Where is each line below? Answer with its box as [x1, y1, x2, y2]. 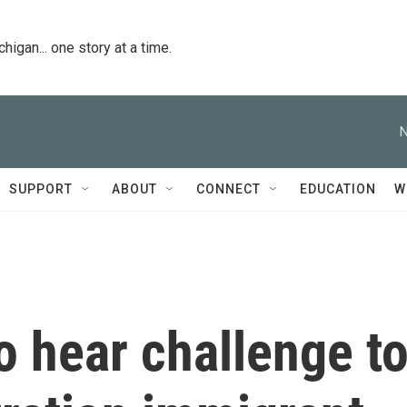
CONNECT [196, 182, 261, 196]
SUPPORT [9, 182, 73, 196]
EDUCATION [300, 182, 376, 196]
